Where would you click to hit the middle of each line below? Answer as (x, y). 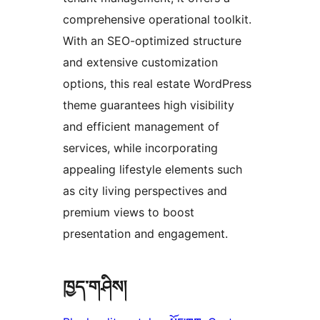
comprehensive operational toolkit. (157, 20)
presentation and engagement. (145, 234)
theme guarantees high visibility (149, 105)
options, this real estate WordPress (157, 84)
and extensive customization (140, 62)
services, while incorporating (140, 148)
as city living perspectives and (145, 191)
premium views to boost (129, 212)
